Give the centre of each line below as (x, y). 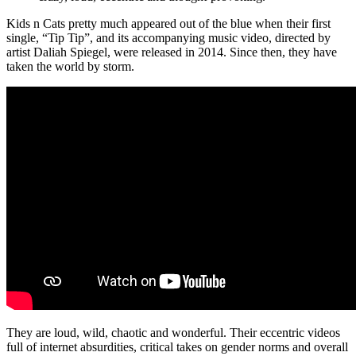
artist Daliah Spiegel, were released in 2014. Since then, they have (172, 52)
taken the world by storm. (70, 67)
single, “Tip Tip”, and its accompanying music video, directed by (168, 38)
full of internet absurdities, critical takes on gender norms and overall (177, 347)
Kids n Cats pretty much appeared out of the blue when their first (168, 24)
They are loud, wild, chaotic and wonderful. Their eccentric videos (173, 333)
